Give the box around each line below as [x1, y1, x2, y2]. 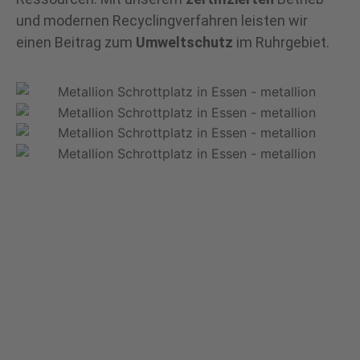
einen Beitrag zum [16, 34, 136, 51]
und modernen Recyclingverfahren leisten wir [16, 12, 308, 30]
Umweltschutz [136, 34, 233, 51]
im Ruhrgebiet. [233, 34, 329, 51]
